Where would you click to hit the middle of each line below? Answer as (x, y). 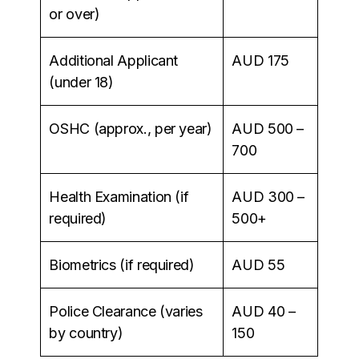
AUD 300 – (268, 196)
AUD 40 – (264, 311)
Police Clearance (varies (126, 311)
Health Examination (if (119, 196)
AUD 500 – (268, 128)
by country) (86, 333)
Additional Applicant (114, 60)
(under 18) (81, 82)
